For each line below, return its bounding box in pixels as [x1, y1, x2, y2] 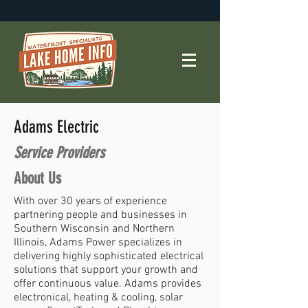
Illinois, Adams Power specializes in [14, 236, 182, 250]
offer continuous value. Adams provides [14, 277, 201, 291]
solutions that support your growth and [14, 263, 198, 277]
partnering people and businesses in [14, 208, 187, 222]
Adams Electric [14, 117, 99, 137]
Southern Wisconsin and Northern [14, 222, 175, 236]
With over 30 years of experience [14, 195, 167, 208]
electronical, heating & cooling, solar [14, 291, 183, 305]
